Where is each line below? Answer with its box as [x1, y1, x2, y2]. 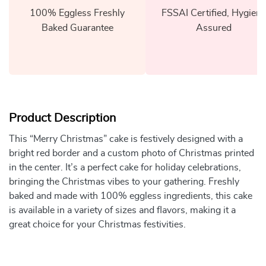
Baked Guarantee [41, 23, 113, 33]
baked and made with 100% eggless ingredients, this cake [9, 191, 252, 201]
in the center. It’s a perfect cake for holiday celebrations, [9, 162, 241, 172]
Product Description [9, 112, 116, 124]
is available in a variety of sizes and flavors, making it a [9, 205, 236, 215]
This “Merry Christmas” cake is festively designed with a [9, 134, 243, 144]
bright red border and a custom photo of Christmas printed [9, 148, 254, 158]
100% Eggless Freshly [30, 8, 125, 18]
